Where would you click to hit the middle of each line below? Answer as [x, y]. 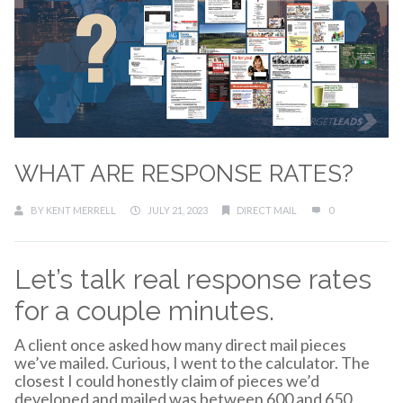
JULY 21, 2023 [178, 210]
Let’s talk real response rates [193, 279]
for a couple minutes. [144, 310]
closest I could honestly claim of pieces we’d [167, 380]
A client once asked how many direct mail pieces [180, 344]
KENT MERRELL [81, 210]
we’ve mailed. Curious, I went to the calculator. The [192, 362]
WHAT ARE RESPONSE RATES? [184, 173]
